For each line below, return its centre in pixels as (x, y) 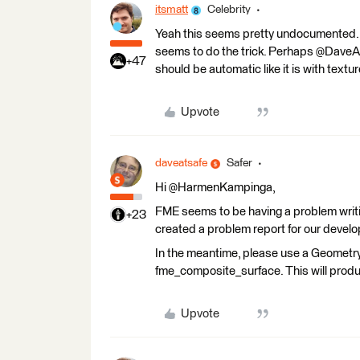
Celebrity (229, 10)
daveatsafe (181, 163)
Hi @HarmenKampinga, (215, 188)
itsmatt (172, 10)
